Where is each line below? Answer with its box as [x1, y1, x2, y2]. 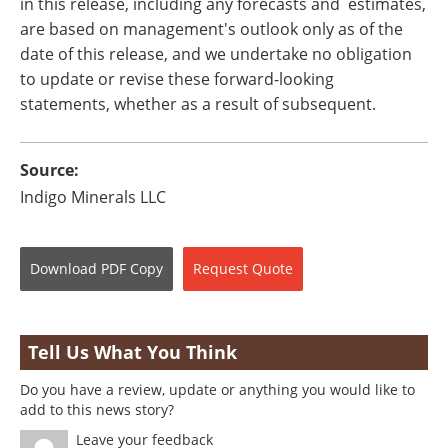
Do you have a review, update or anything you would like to [20, 380, 415, 399]
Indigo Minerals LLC [20, 186, 166, 208]
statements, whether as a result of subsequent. [20, 93, 376, 115]
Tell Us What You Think [28, 340, 237, 364]
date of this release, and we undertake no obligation [20, 43, 412, 65]
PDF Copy [101, 259, 163, 278]
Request [193, 259, 248, 278]
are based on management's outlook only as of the [20, 18, 403, 40]
